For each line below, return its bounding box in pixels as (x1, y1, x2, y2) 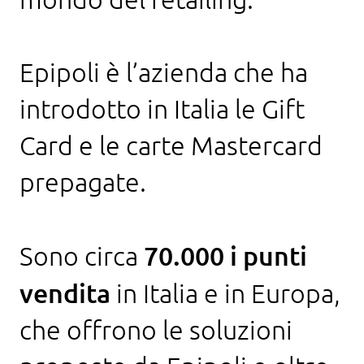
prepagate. (19, 167, 146, 198)
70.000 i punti (144, 240, 307, 272)
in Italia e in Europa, (110, 278, 340, 310)
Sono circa (19, 240, 144, 272)
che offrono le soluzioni (19, 314, 292, 346)
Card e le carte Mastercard (19, 130, 323, 162)
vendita (19, 277, 110, 310)
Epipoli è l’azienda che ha (19, 57, 308, 89)
